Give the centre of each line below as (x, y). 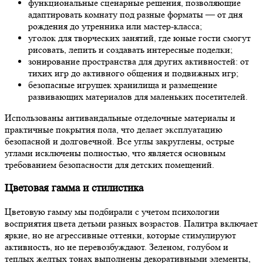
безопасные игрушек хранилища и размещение (123, 85)
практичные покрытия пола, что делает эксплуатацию (114, 130)
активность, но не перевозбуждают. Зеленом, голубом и (117, 247)
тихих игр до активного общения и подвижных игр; (133, 73)
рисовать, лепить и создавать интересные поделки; (130, 50)
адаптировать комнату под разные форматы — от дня (135, 15)
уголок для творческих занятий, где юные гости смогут (139, 38)
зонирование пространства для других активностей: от (139, 62)
